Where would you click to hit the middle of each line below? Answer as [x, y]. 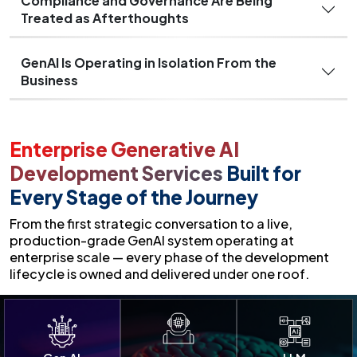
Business [49, 80]
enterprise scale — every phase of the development [169, 257]
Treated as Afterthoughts [105, 18]
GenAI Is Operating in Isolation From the [149, 62]
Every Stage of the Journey [134, 196]
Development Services [118, 173]
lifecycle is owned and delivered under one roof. [159, 273]
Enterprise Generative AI [124, 149]
